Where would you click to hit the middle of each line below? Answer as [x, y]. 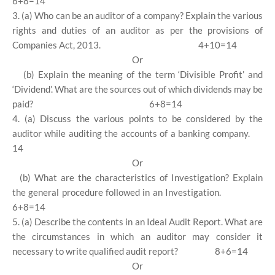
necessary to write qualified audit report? [95, 251]
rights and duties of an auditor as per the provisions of [137, 30]
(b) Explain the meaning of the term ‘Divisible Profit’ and [143, 74]
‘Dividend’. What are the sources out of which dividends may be [137, 89]
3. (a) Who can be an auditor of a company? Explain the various [137, 15]
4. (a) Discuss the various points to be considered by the [137, 118]
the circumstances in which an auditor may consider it [137, 236]
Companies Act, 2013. [56, 45]
